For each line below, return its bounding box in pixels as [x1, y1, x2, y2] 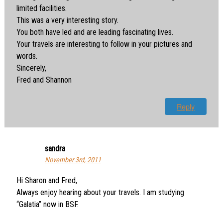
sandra [44, 143, 65, 153]
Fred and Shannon [16, 75, 72, 85]
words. [16, 51, 37, 61]
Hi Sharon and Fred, [16, 175, 77, 185]
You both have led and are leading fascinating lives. [16, 27, 173, 37]
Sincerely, [16, 63, 46, 73]
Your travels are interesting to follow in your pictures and [16, 39, 192, 49]
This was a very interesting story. [16, 15, 118, 25]
